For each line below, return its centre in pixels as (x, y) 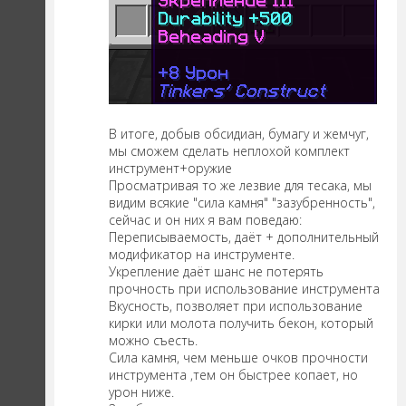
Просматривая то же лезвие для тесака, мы (240, 186)
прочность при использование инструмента (244, 289)
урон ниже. (141, 392)
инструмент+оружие (170, 169)
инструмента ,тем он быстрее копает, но (233, 375)
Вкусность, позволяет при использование (236, 306)
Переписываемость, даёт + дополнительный (244, 237)
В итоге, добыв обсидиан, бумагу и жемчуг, (239, 134)
